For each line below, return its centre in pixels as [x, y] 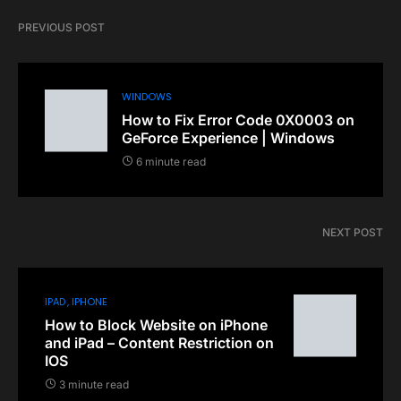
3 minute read [94, 384]
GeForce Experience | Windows [228, 137]
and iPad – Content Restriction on [159, 342]
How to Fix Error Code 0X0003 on [238, 119]
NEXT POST [353, 232]
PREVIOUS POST [61, 27]
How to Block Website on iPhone [156, 324]
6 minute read [171, 161]
